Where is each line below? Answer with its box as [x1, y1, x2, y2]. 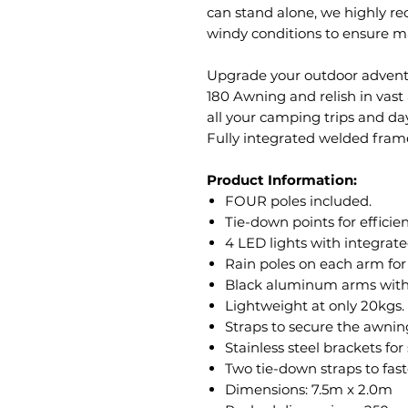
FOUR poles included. [225, 192, 372, 210]
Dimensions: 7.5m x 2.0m [225, 381, 393, 399]
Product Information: [207, 171, 357, 189]
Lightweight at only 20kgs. [225, 297, 404, 315]
